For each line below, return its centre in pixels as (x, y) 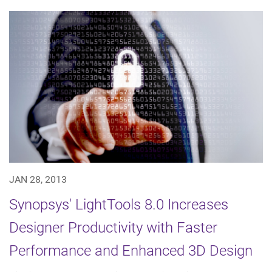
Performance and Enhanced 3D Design (131, 251)
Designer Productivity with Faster (113, 228)
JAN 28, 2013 (38, 180)
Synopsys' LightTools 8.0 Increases (119, 205)
